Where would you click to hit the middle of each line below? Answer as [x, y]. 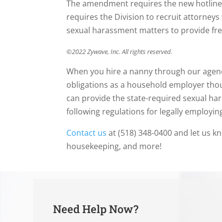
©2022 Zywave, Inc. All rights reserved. [120, 51]
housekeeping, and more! [114, 146]
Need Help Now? [96, 209]
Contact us [87, 133]
